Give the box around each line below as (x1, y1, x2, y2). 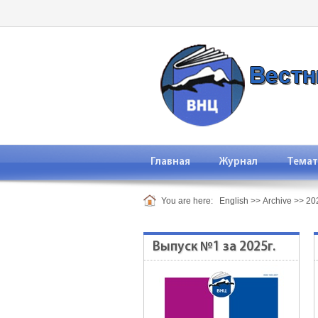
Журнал (219, 157, 258, 168)
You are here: (161, 196, 213, 206)
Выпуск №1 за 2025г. (153, 241, 275, 254)
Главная (150, 157, 190, 168)
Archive (263, 196, 292, 206)
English (219, 196, 248, 206)
